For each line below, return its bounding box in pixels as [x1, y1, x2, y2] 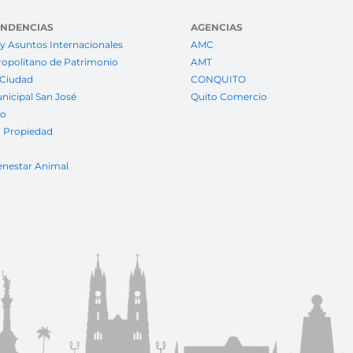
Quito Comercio [190, 91, 267, 103]
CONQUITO [190, 73, 246, 86]
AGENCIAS [190, 21, 243, 34]
